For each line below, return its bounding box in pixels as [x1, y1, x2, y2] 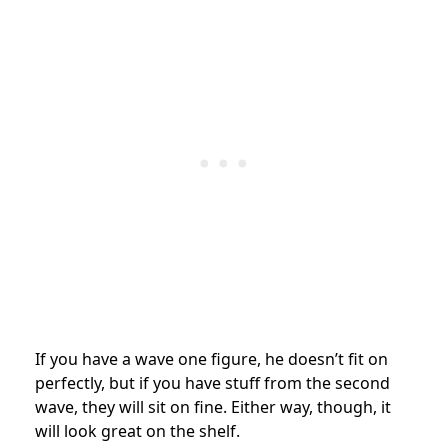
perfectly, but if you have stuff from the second [35, 371, 390, 394]
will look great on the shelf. [35, 419, 240, 442]
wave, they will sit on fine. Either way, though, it [35, 395, 391, 418]
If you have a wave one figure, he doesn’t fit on [35, 347, 388, 370]
